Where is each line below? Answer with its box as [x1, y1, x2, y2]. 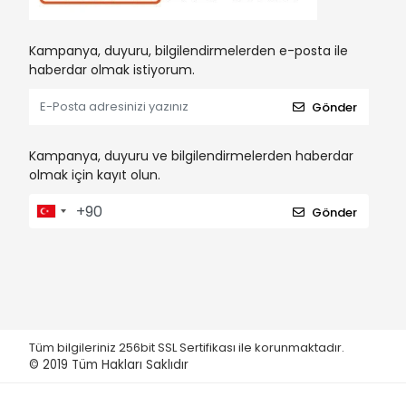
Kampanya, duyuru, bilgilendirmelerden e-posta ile [29, 42, 348, 61]
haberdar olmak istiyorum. [29, 61, 195, 80]
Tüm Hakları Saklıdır [72, 356, 188, 374]
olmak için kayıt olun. [29, 166, 160, 185]
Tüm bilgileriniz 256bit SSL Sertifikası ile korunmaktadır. [29, 339, 347, 357]
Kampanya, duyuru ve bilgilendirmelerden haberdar [29, 147, 353, 166]
